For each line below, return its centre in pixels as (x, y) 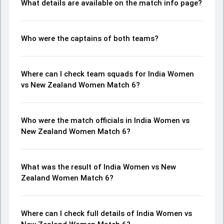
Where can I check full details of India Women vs (106, 213)
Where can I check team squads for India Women (107, 74)
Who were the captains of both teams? (90, 38)
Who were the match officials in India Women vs (105, 120)
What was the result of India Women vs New (98, 167)
